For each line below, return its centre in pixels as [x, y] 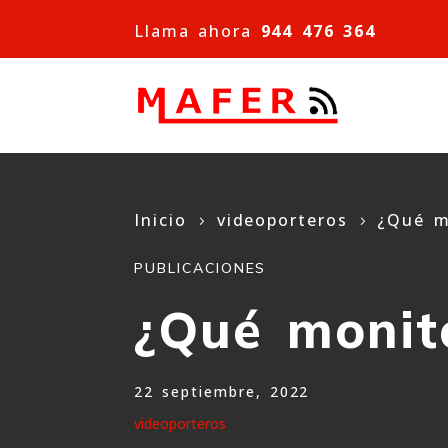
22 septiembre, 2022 [222, 391]
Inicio [160, 219]
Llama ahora [197, 31]
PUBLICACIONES [200, 268]
